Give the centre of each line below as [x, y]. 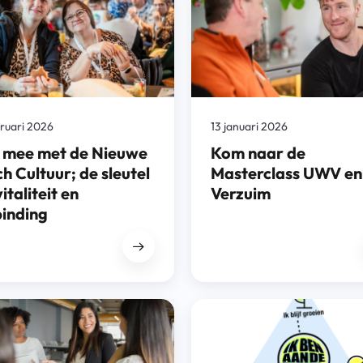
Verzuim [240, 193]
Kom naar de [258, 152]
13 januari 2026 [249, 126]
